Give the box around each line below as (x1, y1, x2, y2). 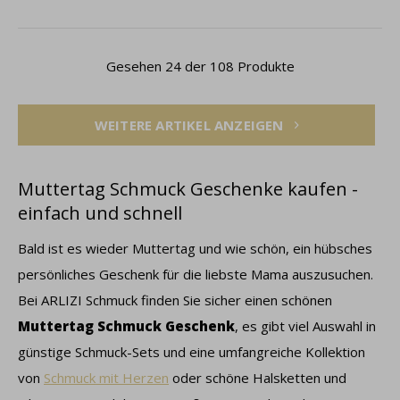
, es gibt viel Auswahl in (235, 317, 376, 335)
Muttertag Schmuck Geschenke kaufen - (18, 177, 358, 201)
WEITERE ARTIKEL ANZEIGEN (94, 116, 287, 134)
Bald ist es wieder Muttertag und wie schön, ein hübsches (18, 239, 372, 257)
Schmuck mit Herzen (44, 369, 169, 387)
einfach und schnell (18, 201, 182, 225)
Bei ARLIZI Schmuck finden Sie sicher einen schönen (18, 291, 332, 309)
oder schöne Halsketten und (169, 369, 346, 387)
